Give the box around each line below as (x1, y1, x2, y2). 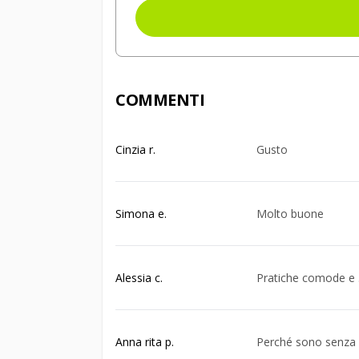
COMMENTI (115, 89, 204, 111)
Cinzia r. (115, 141, 155, 157)
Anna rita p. (115, 333, 174, 349)
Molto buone (256, 205, 324, 221)
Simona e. (115, 205, 167, 221)
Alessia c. (115, 269, 163, 285)
